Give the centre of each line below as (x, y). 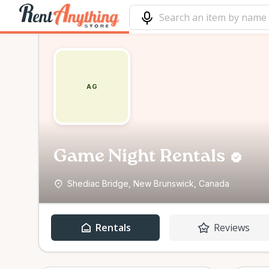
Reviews (231, 228)
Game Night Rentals (139, 157)
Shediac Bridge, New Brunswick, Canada (148, 183)
